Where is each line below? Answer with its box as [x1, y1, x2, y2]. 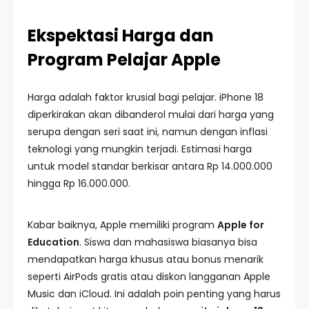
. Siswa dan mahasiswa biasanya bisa [79, 235, 257, 249]
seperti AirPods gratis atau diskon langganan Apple [28, 270, 270, 283]
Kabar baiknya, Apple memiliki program [28, 218, 217, 232]
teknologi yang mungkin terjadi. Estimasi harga [28, 142, 252, 156]
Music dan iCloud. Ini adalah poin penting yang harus [28, 287, 281, 301]
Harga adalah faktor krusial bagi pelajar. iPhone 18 [28, 90, 263, 104]
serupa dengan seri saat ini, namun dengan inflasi [28, 125, 268, 139]
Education [28, 235, 79, 249]
